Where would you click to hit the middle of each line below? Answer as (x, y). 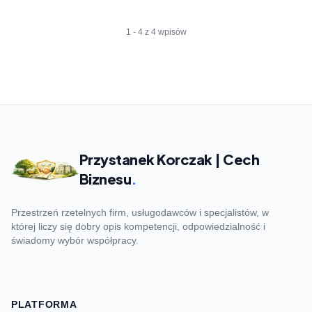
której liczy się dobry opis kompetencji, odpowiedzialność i (138, 226)
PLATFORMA (44, 304)
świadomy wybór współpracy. (75, 240)
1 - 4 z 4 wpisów (156, 32)
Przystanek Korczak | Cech (169, 159)
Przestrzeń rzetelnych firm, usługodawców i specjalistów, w (140, 212)
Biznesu (105, 179)
